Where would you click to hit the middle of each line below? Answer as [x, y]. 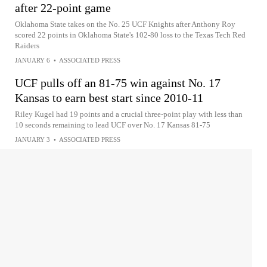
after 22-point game [63, 8]
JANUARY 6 [32, 60]
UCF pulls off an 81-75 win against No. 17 [118, 83]
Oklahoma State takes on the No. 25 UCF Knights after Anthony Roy [125, 24]
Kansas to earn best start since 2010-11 [109, 98]
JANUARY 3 [32, 139]
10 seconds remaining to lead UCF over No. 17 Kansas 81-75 [113, 125]
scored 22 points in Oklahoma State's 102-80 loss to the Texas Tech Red [130, 35]
